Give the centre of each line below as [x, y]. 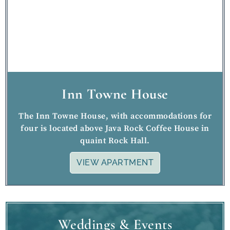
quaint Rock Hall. [115, 140]
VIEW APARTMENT [115, 162]
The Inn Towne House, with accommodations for [115, 116]
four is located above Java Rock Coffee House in [115, 128]
